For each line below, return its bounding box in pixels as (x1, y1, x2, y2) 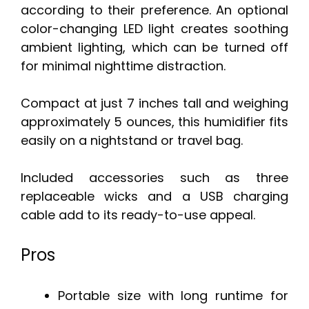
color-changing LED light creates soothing (21, 20, 288, 38)
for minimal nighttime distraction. (21, 57, 226, 75)
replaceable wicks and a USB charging (21, 188, 288, 206)
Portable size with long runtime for (58, 287, 288, 305)
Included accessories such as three (21, 169, 288, 187)
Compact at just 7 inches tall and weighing (21, 94, 288, 112)
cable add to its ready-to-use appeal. (21, 206, 255, 224)
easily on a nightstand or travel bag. (21, 132, 243, 150)
